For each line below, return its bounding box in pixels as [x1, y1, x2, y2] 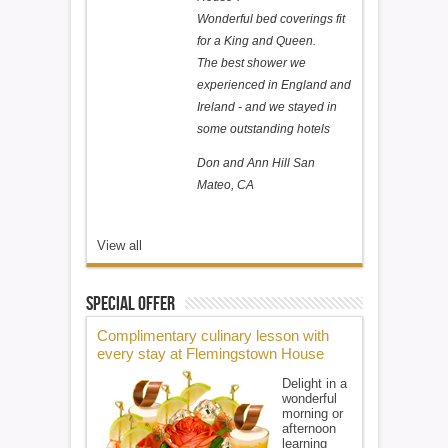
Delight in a [281, 376, 347, 391]
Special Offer [85, 292, 175, 316]
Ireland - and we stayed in [196, 100, 337, 114]
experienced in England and [196, 78, 351, 92]
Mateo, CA [196, 178, 254, 192]
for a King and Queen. [196, 34, 316, 48]
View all [96, 238, 142, 253]
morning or [281, 406, 343, 421]
